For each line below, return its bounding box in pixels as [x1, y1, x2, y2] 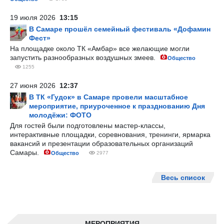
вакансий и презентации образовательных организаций [10, 139, 193, 147]
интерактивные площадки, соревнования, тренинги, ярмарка [10, 130, 210, 138]
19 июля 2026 [10, 13, 59, 21]
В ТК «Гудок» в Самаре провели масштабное [29, 93, 188, 101]
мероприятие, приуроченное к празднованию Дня [29, 102, 205, 110]
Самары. [10, 148, 41, 156]
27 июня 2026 [10, 81, 59, 89]
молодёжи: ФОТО [29, 111, 91, 119]
